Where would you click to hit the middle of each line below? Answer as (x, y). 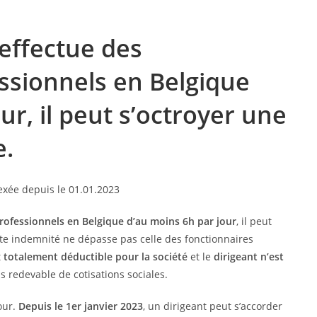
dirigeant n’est (248, 256)
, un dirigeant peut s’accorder (212, 306)
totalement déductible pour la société (95, 256)
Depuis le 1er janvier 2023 (80, 306)
